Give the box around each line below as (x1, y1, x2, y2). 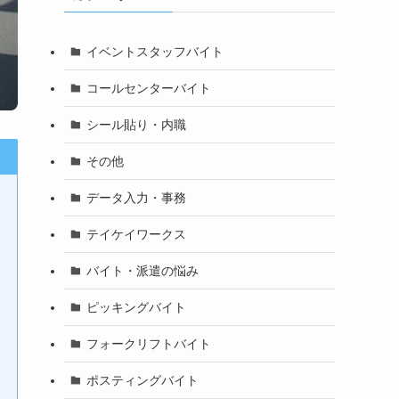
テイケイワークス (85, 226, 186, 241)
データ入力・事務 (85, 190, 186, 205)
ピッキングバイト (85, 299, 186, 314)
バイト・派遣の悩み (85, 263, 199, 278)
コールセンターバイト (85, 80, 211, 95)
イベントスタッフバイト (85, 44, 224, 59)
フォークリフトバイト (85, 336, 211, 351)
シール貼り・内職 (85, 117, 186, 132)
